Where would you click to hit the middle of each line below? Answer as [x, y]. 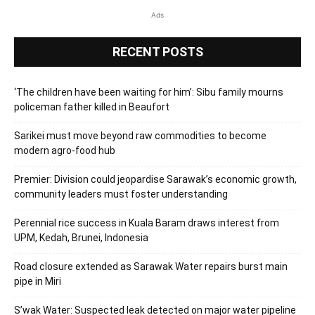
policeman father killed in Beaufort [92, 107]
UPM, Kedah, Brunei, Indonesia [81, 237]
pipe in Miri [38, 281]
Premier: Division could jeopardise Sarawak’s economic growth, [155, 179]
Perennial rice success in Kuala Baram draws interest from [147, 223]
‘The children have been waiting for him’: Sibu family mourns [149, 92]
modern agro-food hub [65, 150]
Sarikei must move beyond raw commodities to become [140, 135]
